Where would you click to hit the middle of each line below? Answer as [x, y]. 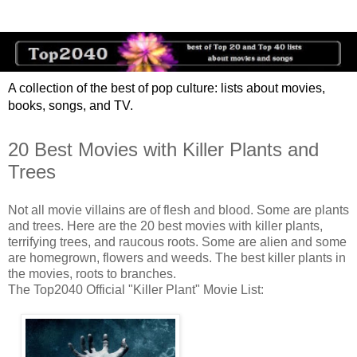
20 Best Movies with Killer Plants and [163, 150]
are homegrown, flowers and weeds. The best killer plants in [177, 258]
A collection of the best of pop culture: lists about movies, [167, 88]
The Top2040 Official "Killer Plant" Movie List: [136, 290]
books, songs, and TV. [71, 106]
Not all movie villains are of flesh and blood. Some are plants [178, 210]
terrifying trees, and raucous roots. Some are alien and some [177, 242]
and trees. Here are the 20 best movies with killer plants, [165, 226]
